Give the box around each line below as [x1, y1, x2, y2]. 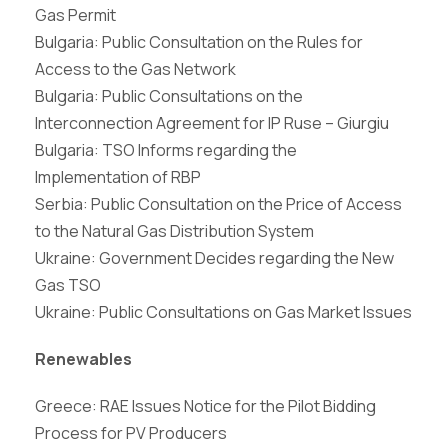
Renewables [35, 348, 132, 370]
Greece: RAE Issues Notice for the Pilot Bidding [35, 395, 376, 417]
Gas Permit [35, 4, 116, 26]
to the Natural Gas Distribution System [35, 220, 314, 242]
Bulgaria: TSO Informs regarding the [35, 139, 297, 161]
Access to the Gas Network [35, 58, 236, 80]
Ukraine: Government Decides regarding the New [35, 247, 394, 269]
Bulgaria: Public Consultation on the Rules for [35, 31, 363, 53]
